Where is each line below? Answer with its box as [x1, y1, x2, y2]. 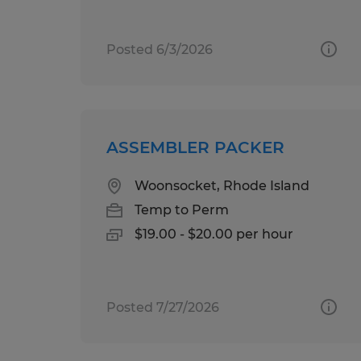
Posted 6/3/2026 [106, 41, 213, 57]
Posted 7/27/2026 [106, 299, 219, 315]
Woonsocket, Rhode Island [135, 177, 309, 193]
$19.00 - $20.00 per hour [135, 226, 293, 242]
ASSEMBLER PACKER [106, 137, 284, 157]
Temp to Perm [135, 201, 229, 218]
